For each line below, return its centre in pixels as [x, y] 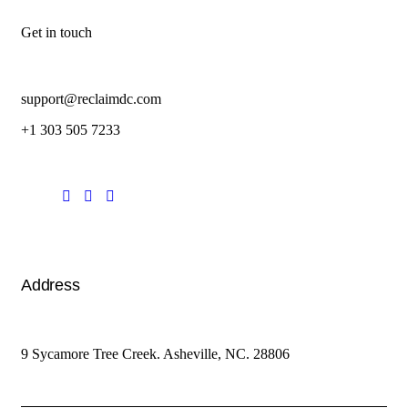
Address [51, 285]
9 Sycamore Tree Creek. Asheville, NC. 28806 [155, 354]
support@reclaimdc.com [91, 98]
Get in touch [56, 33]
